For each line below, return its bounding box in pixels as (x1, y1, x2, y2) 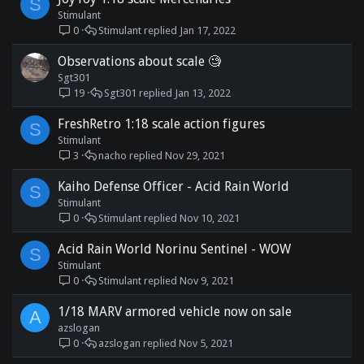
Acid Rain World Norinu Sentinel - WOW (58, 241, 291, 257)
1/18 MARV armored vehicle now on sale (58, 304, 292, 319)
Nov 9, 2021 (180, 274, 235, 287)
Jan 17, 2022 (180, 24, 236, 37)
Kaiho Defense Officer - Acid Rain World (58, 179, 289, 194)
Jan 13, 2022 (175, 86, 232, 99)
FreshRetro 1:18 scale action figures (58, 116, 265, 132)
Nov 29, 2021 (165, 149, 226, 162)
